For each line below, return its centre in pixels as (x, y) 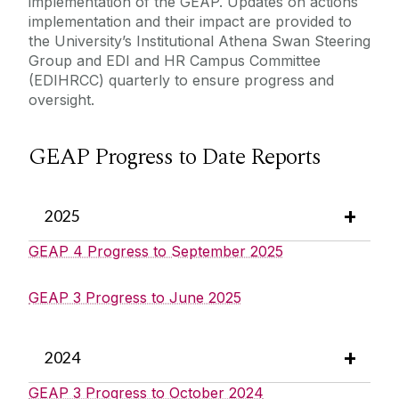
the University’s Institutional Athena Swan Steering (199, 41)
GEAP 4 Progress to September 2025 (156, 251)
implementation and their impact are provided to (190, 22)
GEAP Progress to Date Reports (175, 157)
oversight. (61, 100)
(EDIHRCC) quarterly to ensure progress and (181, 81)
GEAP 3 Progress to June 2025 (135, 297)
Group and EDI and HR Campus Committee (175, 61)
